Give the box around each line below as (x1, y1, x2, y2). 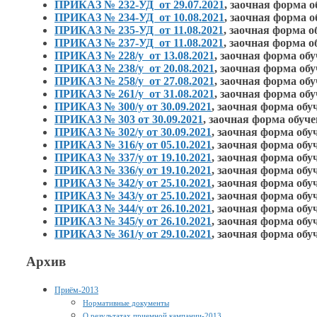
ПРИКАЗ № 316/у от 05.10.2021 (54, 139, 212, 151)
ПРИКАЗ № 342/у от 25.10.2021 (54, 177, 212, 190)
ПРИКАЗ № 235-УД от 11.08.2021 (54, 24, 224, 37)
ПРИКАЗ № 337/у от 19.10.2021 (54, 151, 212, 164)
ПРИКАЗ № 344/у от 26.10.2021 (54, 202, 212, 215)
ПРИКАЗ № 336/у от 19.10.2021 (54, 164, 212, 177)
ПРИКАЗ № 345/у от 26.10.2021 (54, 215, 212, 228)
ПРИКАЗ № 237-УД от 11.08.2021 (54, 37, 224, 50)
